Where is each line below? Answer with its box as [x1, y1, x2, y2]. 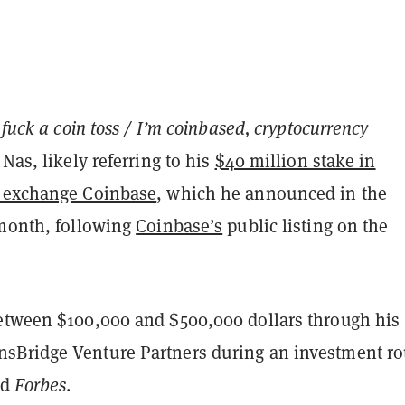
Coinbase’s [136, 213, 223, 238]
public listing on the [222, 213, 389, 238]
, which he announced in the [156, 181, 387, 205]
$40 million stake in [214, 148, 376, 173]
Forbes [14, 372, 67, 397]
